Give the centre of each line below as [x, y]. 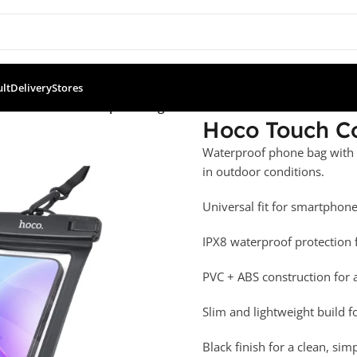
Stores [67, 88]
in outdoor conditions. [263, 171]
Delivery [31, 88]
